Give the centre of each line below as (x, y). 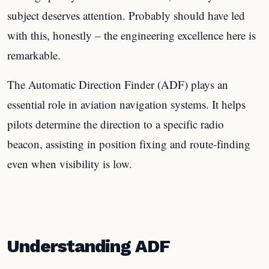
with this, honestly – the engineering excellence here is (131, 35)
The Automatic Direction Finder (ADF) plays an (118, 84)
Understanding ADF (89, 246)
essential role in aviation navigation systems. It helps (126, 104)
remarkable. (34, 55)
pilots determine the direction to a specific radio (116, 124)
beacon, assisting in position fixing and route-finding (129, 144)
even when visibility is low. (70, 163)
